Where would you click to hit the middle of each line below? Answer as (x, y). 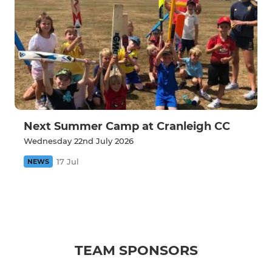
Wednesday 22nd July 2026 (79, 141)
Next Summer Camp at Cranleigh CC (127, 127)
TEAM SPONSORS (136, 251)
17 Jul (68, 162)
